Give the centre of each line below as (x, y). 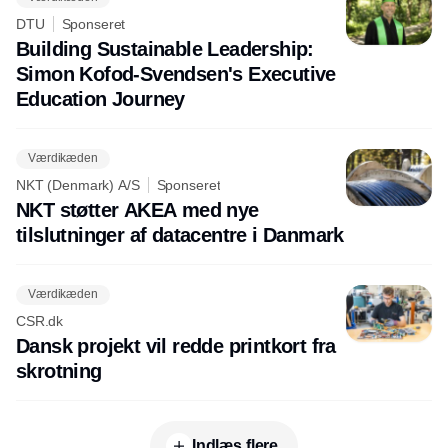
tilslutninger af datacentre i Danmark (180, 234)
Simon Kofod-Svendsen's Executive (176, 73)
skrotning (59, 370)
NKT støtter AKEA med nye (137, 209)
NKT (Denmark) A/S (78, 184)
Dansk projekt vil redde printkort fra (176, 345)
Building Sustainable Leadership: (165, 48)
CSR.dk (40, 320)
